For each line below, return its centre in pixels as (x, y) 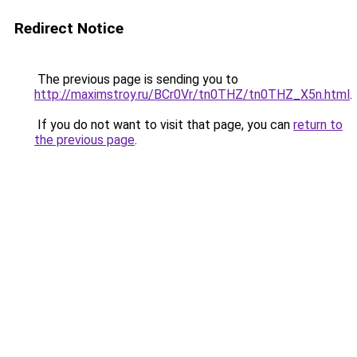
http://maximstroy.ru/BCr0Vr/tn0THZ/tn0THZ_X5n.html (192, 94)
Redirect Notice (69, 28)
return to (318, 125)
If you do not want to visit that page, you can (164, 125)
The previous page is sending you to (136, 79)
